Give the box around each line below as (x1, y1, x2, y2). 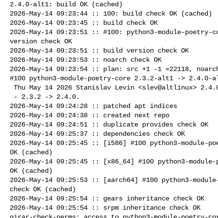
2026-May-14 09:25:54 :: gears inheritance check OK (10, 194, 204, 202)
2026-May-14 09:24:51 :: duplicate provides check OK (10, 120, 208, 128)
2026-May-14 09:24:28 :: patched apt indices (10, 102, 177, 110)
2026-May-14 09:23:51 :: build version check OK (10, 46, 189, 54)
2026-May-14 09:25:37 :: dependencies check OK (10, 129, 185, 138)
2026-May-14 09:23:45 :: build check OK (10, 18, 158, 27)
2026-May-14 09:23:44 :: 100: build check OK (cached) (10, 9, 212, 18)
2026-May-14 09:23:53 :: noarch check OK (10, 55, 162, 64)
